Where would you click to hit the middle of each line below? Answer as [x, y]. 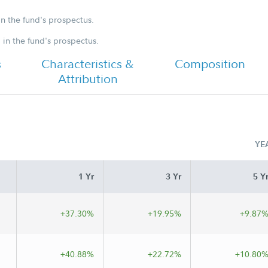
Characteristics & [88, 64]
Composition [210, 64]
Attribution [88, 79]
